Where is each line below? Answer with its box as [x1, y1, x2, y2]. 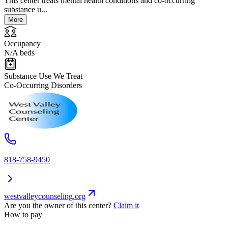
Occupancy [4, 39, 41, 48]
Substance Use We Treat [4, 72, 82, 81]
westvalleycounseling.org [4, 192, 85, 201]
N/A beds [4, 48, 35, 58]
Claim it [113, 201, 139, 210]
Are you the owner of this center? [4, 201, 111, 210]
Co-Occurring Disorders [4, 81, 82, 90]
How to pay [4, 210, 42, 219]
